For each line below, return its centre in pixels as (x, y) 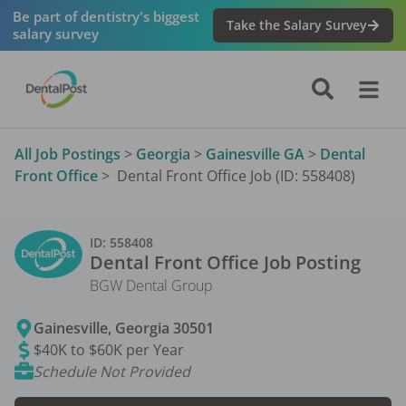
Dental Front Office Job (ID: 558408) (234, 176)
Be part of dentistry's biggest (106, 16)
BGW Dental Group (151, 286)
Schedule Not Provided (112, 372)
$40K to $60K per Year (109, 350)
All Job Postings (68, 155)
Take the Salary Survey (297, 25)
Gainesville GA (255, 155)
